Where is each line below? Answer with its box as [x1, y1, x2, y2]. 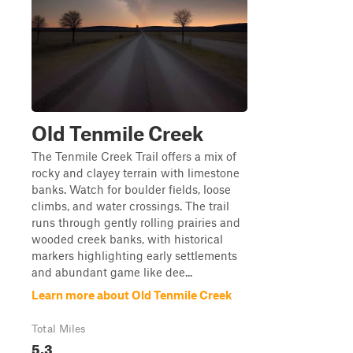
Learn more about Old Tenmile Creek [32, 288, 232, 302]
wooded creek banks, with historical [32, 232, 223, 246]
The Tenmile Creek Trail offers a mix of [32, 149, 236, 163]
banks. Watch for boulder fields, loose [32, 182, 231, 196]
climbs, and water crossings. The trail [32, 199, 229, 213]
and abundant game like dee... [32, 265, 192, 279]
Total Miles [32, 322, 86, 335]
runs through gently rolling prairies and [32, 215, 240, 229]
